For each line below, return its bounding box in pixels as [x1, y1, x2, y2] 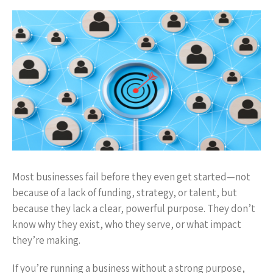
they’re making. [12, 233, 80, 247]
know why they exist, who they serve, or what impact [12, 218, 241, 231]
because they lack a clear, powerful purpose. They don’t [12, 202, 255, 215]
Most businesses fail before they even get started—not [12, 170, 250, 183]
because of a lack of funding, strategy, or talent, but [12, 186, 237, 199]
